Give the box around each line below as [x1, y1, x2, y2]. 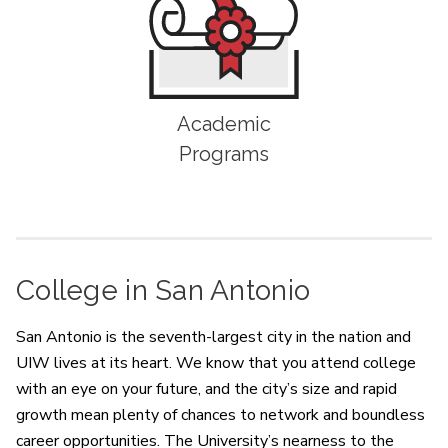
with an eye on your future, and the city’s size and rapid [16, 377, 397, 400]
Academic [177, 111, 271, 136]
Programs [179, 141, 269, 166]
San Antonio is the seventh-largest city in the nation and [16, 325, 411, 348]
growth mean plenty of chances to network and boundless [16, 403, 425, 426]
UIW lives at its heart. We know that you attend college [16, 351, 416, 374]
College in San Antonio [16, 273, 311, 307]
